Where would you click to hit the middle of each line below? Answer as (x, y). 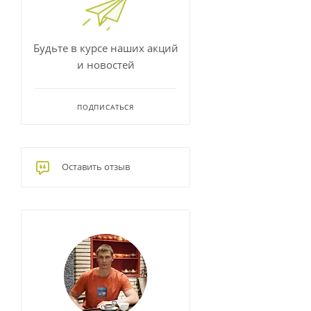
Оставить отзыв (96, 167)
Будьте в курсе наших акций (106, 48)
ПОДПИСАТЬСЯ (106, 107)
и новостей (106, 65)
